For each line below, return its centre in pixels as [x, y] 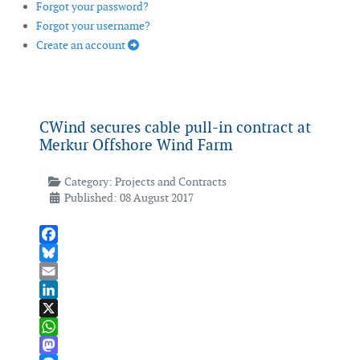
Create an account [82, 45]
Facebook [63, 253]
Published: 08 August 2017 [129, 198]
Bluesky [59, 271]
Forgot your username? [93, 26]
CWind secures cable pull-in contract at [175, 128]
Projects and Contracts [170, 182]
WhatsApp [65, 345]
